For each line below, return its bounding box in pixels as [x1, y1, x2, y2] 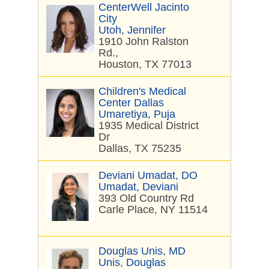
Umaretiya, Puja [98, 108, 175, 120]
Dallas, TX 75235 [98, 142, 181, 154]
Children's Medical [98, 85, 186, 97]
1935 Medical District [98, 119, 199, 131]
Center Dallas [98, 97, 164, 109]
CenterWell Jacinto [98, 1, 189, 13]
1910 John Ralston [98, 35, 189, 47]
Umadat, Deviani [98, 181, 178, 193]
